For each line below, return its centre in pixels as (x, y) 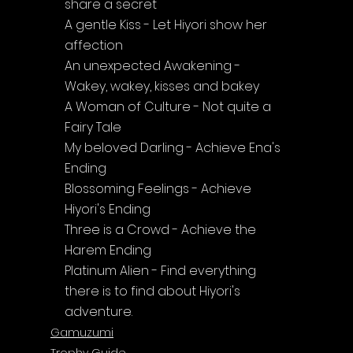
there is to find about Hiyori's (154, 291)
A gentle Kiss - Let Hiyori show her (167, 24)
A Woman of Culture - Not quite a (169, 106)
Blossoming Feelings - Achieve (160, 188)
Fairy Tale (93, 127)
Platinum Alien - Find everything (162, 270)
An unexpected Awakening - (154, 65)
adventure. (98, 311)
